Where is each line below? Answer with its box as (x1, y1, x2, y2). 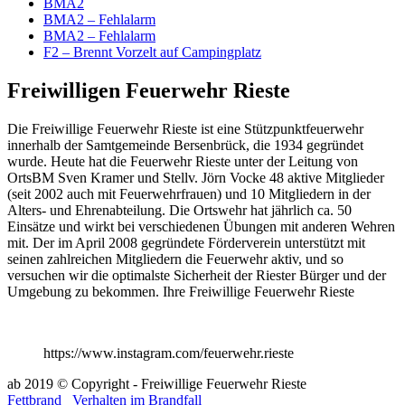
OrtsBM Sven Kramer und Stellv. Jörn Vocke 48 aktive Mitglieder (7, 170, 384, 186)
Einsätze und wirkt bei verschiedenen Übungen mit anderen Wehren (7, 219, 395, 235)
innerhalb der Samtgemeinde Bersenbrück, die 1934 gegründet (7, 137, 363, 154)
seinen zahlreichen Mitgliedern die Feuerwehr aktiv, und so (7, 251, 344, 268)
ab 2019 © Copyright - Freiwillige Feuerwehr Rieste (7, 376, 306, 392)
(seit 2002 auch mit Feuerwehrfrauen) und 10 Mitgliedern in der (7, 186, 371, 202)
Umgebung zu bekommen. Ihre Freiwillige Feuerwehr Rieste (7, 284, 354, 300)
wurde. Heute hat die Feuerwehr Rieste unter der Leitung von (7, 154, 358, 170)
